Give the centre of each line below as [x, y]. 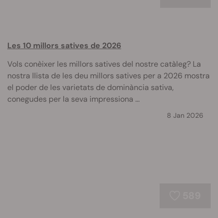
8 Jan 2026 [185, 115]
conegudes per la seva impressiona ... [73, 99]
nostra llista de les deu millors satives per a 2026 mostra [109, 76]
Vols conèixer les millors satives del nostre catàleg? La [104, 64]
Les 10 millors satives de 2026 [64, 45]
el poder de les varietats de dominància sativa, [91, 87]
